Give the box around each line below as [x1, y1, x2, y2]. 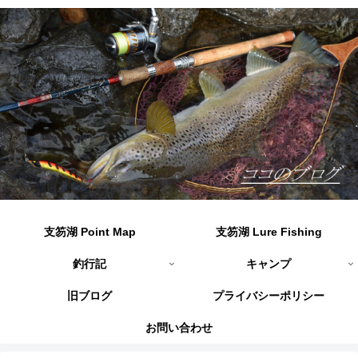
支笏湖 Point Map [43, 225, 136, 239]
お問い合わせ [145, 321, 213, 335]
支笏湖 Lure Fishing [215, 225, 322, 239]
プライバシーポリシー [213, 289, 324, 303]
